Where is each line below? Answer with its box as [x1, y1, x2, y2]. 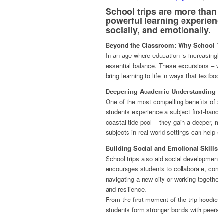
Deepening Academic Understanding [106, 87, 216, 96]
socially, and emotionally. [106, 23, 211, 36]
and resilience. [106, 184, 146, 194]
